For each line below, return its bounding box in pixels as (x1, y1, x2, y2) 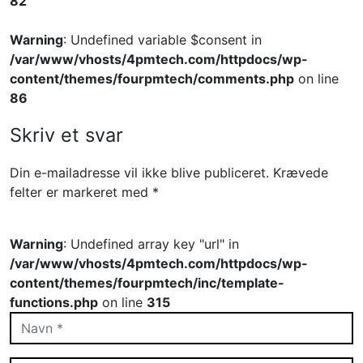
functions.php (10, 294, 98, 311)
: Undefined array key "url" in (63, 236, 239, 253)
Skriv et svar (10, 123, 123, 147)
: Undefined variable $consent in (63, 32, 262, 49)
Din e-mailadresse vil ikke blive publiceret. (10, 164, 269, 181)
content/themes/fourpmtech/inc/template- (10, 275, 284, 292)
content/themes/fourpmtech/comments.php (10, 70, 294, 88)
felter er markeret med (10, 184, 152, 201)
